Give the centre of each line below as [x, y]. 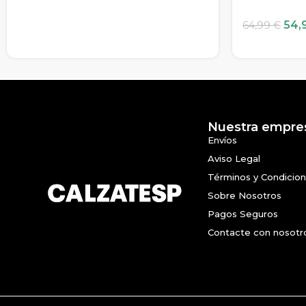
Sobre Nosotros [245, 195]
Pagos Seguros [243, 214]
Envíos [223, 140]
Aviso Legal [234, 158]
